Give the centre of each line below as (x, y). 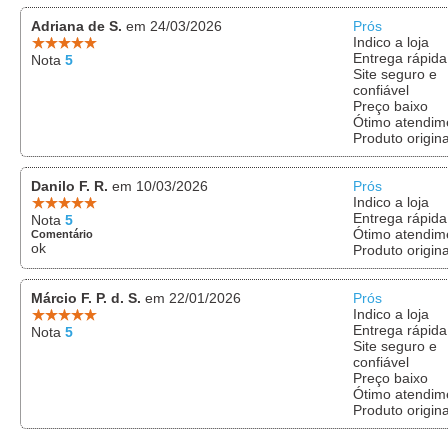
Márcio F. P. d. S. (86, 297)
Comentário (62, 233)
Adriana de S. (76, 25)
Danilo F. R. (69, 185)
